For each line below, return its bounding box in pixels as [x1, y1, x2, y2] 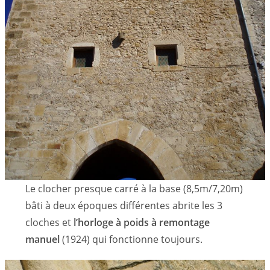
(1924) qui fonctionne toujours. [62, 233, 206, 246]
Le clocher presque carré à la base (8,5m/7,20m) [25, 182, 243, 196]
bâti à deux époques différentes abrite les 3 [25, 199, 223, 213]
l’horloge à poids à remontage [74, 216, 210, 230]
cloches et [25, 216, 74, 230]
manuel [25, 233, 63, 246]
